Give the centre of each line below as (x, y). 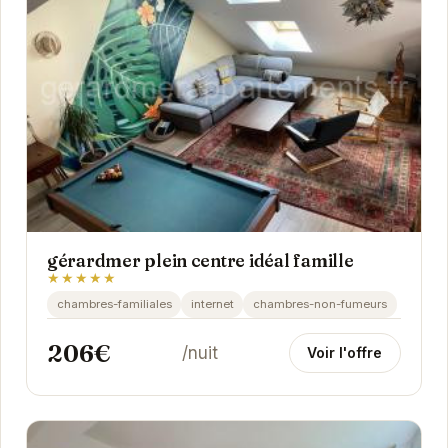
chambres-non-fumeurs (319, 304)
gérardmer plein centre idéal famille (200, 261)
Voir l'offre (345, 353)
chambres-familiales (114, 304)
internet (212, 304)
